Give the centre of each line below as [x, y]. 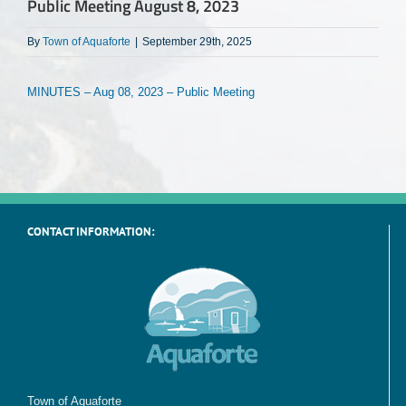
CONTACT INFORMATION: [91, 231]
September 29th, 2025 [197, 42]
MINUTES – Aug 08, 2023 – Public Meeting [141, 92]
